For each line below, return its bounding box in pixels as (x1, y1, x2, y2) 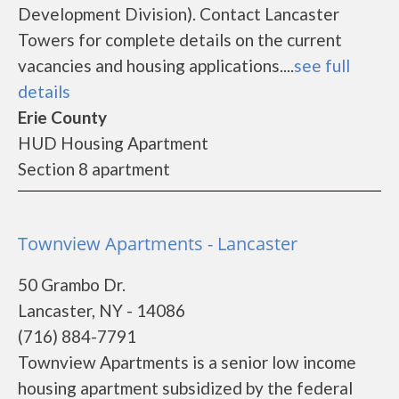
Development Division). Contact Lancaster (18, 4, 339, 24)
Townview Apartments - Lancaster (18, 232, 297, 256)
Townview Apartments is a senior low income (18, 352, 356, 372)
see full (294, 55, 350, 76)
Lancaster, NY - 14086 (18, 300, 185, 321)
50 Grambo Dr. (18, 274, 126, 295)
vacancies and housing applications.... (18, 55, 294, 76)
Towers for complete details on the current (18, 29, 342, 50)
